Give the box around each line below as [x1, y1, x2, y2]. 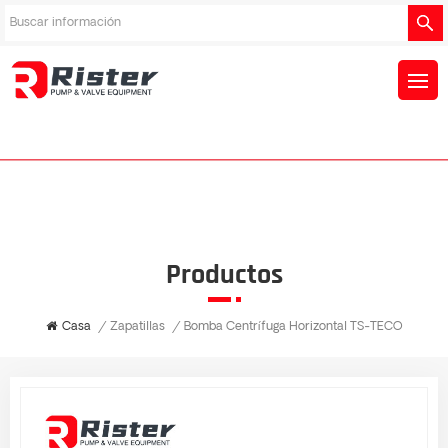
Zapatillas [109, 321, 165, 333]
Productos [165, 257, 283, 293]
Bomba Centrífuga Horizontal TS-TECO [183, 321, 403, 334]
